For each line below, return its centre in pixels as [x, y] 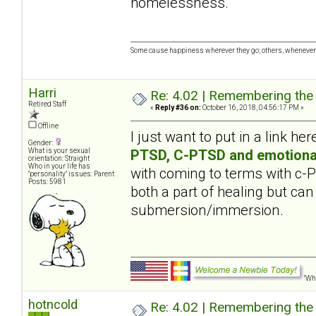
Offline [48, 126]
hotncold [53, 305]
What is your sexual [59, 151]
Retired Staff [47, 104]
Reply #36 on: [178, 108]
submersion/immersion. [211, 210]
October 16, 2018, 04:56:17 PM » [253, 108]
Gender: [41, 143]
